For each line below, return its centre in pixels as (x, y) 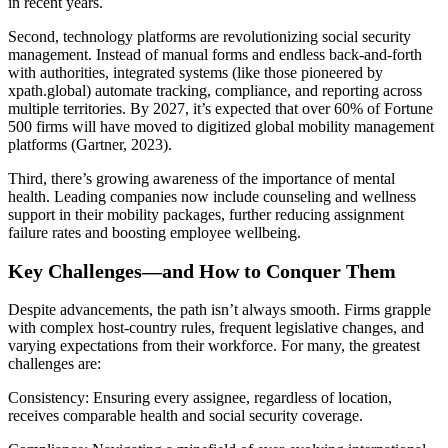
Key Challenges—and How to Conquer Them (202, 271)
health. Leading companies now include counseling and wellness (212, 196)
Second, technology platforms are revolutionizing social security (209, 36)
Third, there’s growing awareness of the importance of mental (201, 178)
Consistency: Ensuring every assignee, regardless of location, (200, 397)
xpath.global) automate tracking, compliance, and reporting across (215, 90)
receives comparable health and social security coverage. (185, 415)
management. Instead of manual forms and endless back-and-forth (215, 54)
